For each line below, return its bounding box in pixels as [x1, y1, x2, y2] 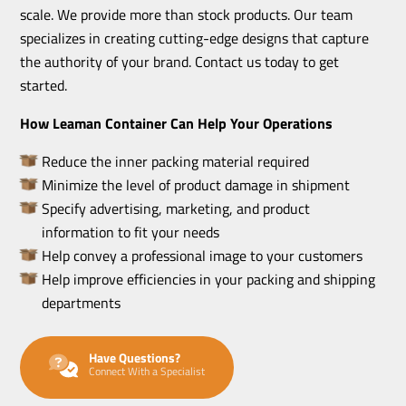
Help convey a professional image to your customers [42, 244, 363, 266]
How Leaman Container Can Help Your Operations [20, 111, 333, 134]
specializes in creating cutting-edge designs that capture [20, 26, 370, 49]
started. [20, 73, 68, 96]
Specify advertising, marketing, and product [42, 197, 311, 219]
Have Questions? [89, 347, 181, 367]
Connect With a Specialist [89, 362, 206, 380]
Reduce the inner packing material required [42, 150, 310, 172]
